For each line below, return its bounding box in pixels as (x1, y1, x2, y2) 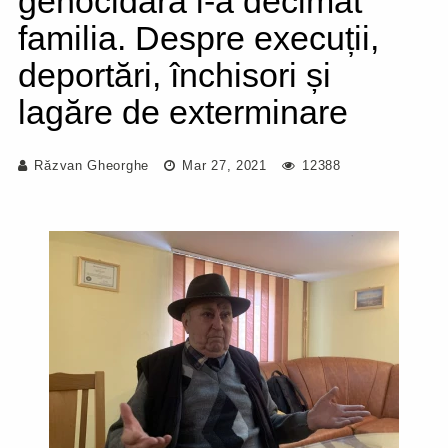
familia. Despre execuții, (18, 19, 379, 57)
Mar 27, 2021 (177, 158, 267, 173)
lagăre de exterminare (18, 93, 348, 131)
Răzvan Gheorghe (34, 158, 149, 173)
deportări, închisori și (18, 56, 331, 94)
